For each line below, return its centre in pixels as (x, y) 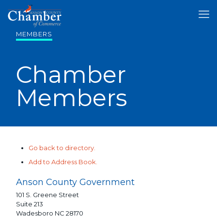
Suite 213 (30, 204)
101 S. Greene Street (47, 195)
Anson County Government (75, 182)
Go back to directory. (62, 148)
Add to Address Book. (63, 162)
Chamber (71, 75)
